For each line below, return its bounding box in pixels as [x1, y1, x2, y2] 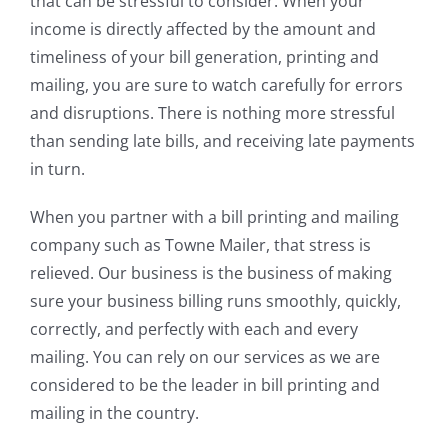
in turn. [29, 158, 85, 181]
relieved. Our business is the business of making [29, 262, 392, 285]
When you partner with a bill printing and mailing [29, 206, 399, 229]
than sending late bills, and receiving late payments [29, 130, 415, 153]
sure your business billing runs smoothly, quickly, [29, 290, 401, 313]
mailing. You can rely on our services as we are [29, 346, 380, 369]
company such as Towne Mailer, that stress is [29, 234, 371, 257]
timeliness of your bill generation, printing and [29, 46, 379, 69]
